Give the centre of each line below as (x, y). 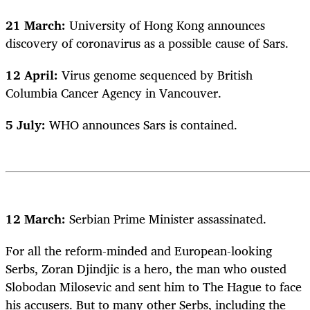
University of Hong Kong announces (165, 25)
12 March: (36, 218)
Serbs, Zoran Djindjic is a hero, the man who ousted (146, 269)
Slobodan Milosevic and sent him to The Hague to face (154, 287)
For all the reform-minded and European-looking (139, 251)
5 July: (27, 124)
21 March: (36, 25)
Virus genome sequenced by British (157, 74)
